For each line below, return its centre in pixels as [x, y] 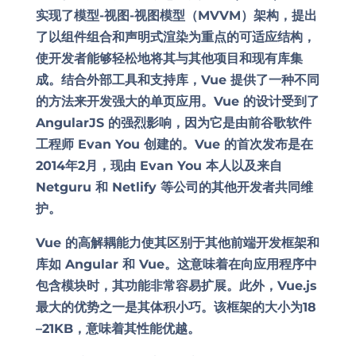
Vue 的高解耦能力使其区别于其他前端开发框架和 [177, 243]
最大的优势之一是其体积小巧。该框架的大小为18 [176, 307]
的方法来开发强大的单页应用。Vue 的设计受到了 [177, 101]
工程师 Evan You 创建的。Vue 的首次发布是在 [174, 144]
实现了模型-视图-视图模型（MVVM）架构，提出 [176, 15]
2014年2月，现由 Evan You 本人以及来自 [159, 166]
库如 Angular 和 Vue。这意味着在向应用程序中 [176, 264]
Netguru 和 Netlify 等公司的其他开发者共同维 [174, 187]
